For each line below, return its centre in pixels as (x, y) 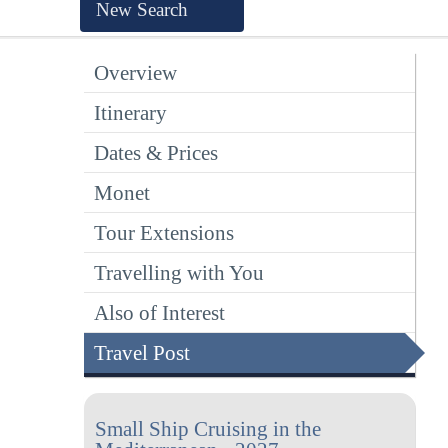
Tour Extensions (164, 232)
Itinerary (130, 112)
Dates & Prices (156, 152)
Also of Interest (159, 312)
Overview (135, 72)
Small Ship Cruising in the (207, 429)
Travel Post (142, 352)
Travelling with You (179, 272)
